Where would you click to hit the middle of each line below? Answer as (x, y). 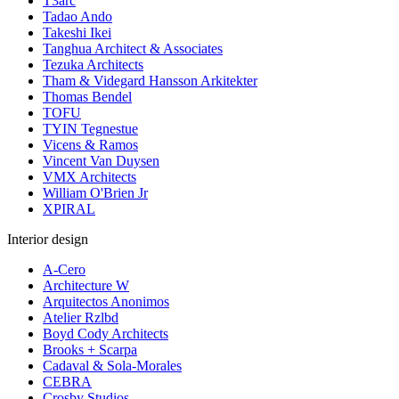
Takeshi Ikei (77, 33)
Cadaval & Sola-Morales (112, 366)
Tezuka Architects (93, 65)
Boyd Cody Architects (106, 334)
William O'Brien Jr (95, 193)
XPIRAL (69, 209)
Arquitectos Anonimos (106, 302)
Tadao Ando (77, 17)
